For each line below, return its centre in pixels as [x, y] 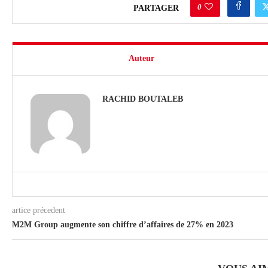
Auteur [141, 58]
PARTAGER [156, 8]
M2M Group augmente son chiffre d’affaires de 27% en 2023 [123, 224]
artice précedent [39, 210]
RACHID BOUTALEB [143, 99]
